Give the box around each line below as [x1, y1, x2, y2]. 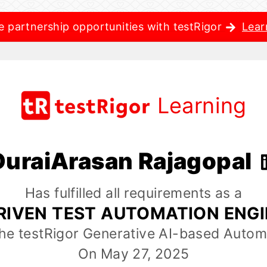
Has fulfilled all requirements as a [24, 185, 243, 202]
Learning [157, 92, 247, 119]
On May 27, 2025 [77, 246, 190, 263]
